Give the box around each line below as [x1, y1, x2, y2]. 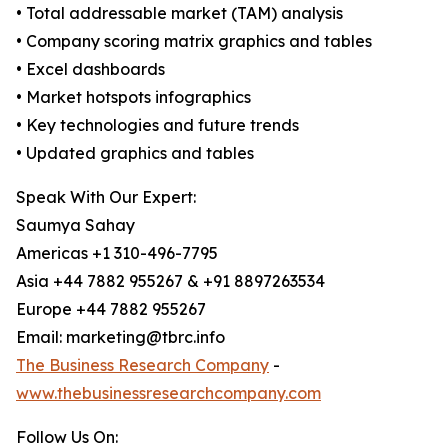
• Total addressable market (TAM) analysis [16, 3, 343, 24]
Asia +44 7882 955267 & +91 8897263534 [16, 271, 325, 292]
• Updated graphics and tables [16, 143, 254, 164]
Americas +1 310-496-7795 [16, 243, 218, 264]
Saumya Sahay [16, 215, 135, 236]
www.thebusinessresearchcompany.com [16, 383, 321, 404]
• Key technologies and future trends [16, 115, 299, 136]
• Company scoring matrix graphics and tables [16, 31, 372, 52]
